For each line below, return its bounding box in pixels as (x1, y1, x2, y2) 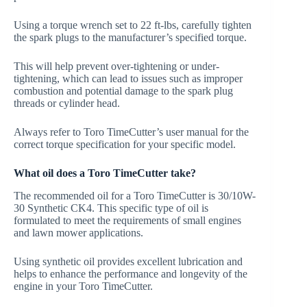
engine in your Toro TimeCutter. (14, 280, 153, 293)
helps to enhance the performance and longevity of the (14, 268, 247, 280)
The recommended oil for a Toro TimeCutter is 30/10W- (14, 190, 256, 202)
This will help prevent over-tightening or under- (14, 60, 219, 73)
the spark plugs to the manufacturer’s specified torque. (14, 32, 247, 44)
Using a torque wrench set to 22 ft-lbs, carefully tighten (14, 19, 251, 32)
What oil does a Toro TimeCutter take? (14, 167, 196, 180)
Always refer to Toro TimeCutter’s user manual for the (14, 126, 249, 138)
